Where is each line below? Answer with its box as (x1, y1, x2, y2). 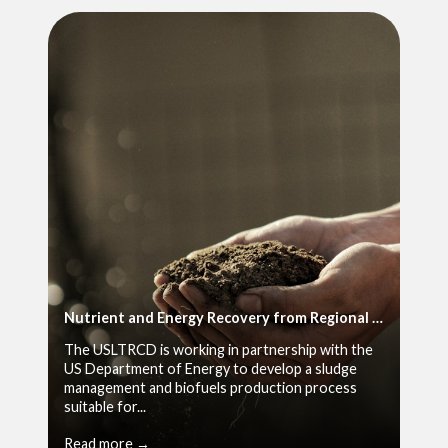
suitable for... (64, 397, 146, 415)
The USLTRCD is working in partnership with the (64, 340, 373, 358)
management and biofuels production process (64, 378, 357, 396)
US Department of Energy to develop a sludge (64, 359, 357, 377)
